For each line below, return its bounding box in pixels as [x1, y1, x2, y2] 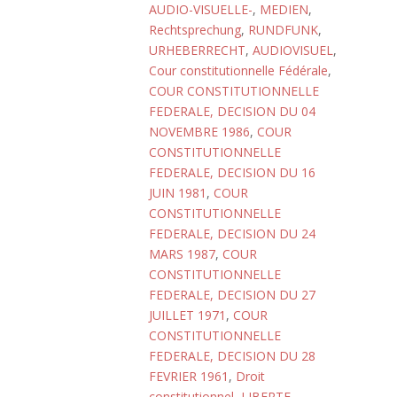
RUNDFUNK [248, 21, 318, 38]
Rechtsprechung [149, 21, 241, 38]
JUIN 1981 [149, 184, 206, 201]
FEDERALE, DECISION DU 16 [149, 164, 315, 181]
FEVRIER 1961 [149, 368, 229, 385]
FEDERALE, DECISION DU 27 [149, 286, 315, 303]
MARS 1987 [149, 245, 215, 262]
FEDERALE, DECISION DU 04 [149, 103, 315, 120]
